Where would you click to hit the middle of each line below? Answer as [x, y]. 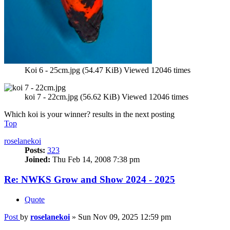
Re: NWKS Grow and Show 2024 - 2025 [90, 179]
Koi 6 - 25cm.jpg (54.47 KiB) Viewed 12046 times [108, 70]
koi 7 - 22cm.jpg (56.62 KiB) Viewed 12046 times [107, 97]
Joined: [37, 160]
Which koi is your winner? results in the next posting [89, 114]
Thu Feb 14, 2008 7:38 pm [95, 160]
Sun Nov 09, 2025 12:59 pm [124, 217]
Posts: [35, 150]
